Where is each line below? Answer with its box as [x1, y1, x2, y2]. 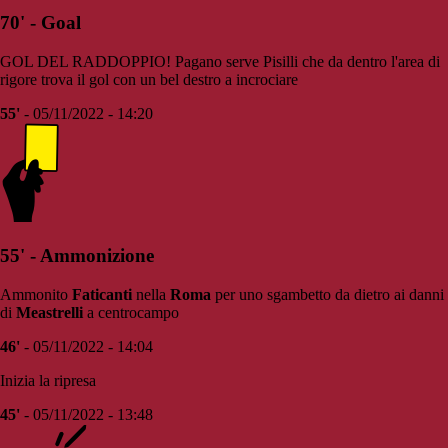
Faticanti [72, 285, 132, 303]
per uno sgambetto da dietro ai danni [211, 285, 444, 303]
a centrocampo [83, 303, 179, 321]
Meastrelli [16, 303, 83, 321]
